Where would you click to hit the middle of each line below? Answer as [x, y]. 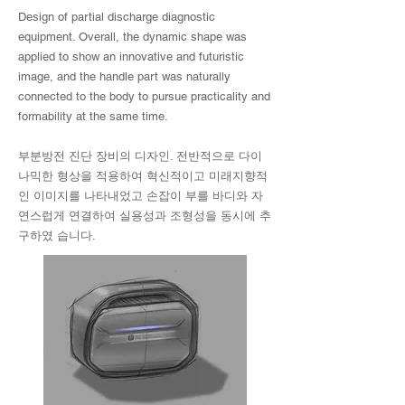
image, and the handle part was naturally [124, 76]
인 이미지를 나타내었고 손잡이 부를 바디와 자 [141, 196]
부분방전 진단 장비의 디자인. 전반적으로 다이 [140, 156]
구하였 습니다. [57, 235]
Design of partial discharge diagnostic [117, 17]
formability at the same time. [93, 116]
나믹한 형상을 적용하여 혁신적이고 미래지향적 [143, 176]
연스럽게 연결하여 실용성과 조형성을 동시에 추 [145, 216]
